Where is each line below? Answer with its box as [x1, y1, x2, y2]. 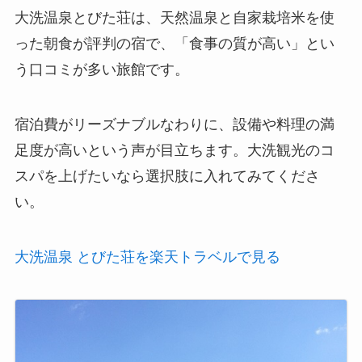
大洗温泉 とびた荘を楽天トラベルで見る [14, 248, 280, 265]
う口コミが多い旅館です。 [14, 61, 189, 78]
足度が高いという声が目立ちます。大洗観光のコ [14, 142, 335, 159]
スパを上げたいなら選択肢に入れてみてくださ [14, 168, 320, 185]
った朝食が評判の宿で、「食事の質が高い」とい [14, 36, 335, 53]
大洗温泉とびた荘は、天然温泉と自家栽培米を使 [14, 10, 335, 27]
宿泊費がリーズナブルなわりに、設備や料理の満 [14, 116, 335, 133]
